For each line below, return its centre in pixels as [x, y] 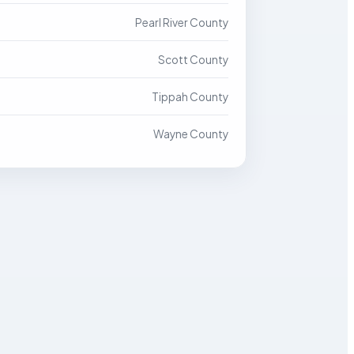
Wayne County [191, 134]
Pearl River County [182, 23]
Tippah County [190, 97]
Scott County [193, 60]
